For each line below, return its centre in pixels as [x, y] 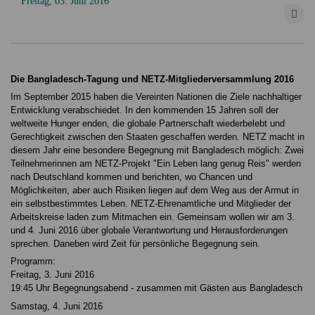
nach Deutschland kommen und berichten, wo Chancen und [131, 176]
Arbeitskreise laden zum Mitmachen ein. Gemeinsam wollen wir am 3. [153, 217]
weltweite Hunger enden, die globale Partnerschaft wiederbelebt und [148, 123]
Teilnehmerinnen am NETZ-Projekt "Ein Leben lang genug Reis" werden [156, 163]
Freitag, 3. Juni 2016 [52, 275]
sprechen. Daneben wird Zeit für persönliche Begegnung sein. [135, 243]
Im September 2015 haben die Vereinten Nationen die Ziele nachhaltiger [156, 96]
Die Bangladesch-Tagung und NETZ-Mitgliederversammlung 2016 [152, 79]
